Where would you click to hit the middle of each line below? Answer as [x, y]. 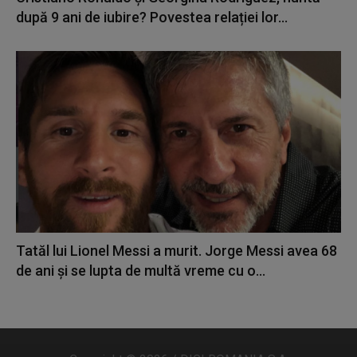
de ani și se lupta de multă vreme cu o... [141, 271]
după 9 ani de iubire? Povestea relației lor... [152, 17]
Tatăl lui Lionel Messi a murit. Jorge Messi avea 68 [177, 251]
